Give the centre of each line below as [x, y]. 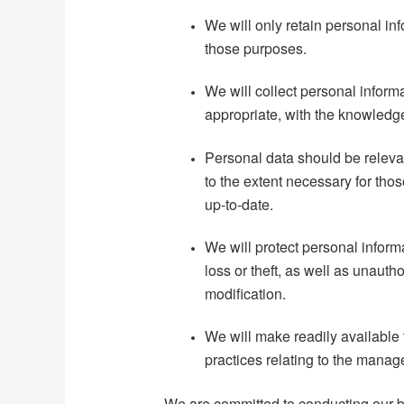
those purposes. [256, 48]
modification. [246, 293]
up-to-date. [239, 204]
